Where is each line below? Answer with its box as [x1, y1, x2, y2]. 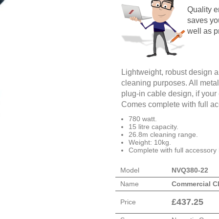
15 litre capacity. [129, 122, 178, 131]
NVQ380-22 [172, 166, 208, 174]
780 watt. [129, 114, 157, 123]
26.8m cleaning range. [129, 130, 198, 138]
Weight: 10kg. [129, 138, 171, 146]
